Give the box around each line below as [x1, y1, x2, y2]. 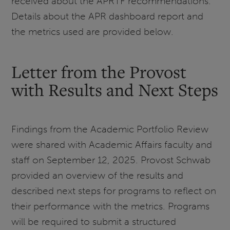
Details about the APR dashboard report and [11, 10, 204, 23]
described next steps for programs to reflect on [11, 184, 217, 197]
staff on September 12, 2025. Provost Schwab [11, 154, 211, 166]
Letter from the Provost [11, 61, 187, 83]
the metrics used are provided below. [11, 26, 174, 38]
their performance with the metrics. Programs [11, 200, 210, 212]
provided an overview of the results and [11, 169, 184, 181]
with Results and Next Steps [11, 79, 219, 101]
